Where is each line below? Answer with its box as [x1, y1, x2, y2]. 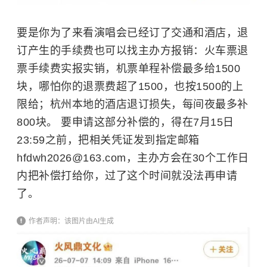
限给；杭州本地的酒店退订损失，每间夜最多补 [17, 98, 249, 110]
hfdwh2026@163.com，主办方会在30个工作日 [17, 151, 249, 164]
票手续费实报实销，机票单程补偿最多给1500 [17, 62, 240, 74]
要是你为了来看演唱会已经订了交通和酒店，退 [17, 26, 249, 39]
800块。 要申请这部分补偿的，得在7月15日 [17, 116, 234, 128]
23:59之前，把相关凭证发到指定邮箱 [17, 133, 200, 146]
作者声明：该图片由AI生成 [26, 216, 114, 225]
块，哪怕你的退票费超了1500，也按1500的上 [17, 80, 243, 92]
